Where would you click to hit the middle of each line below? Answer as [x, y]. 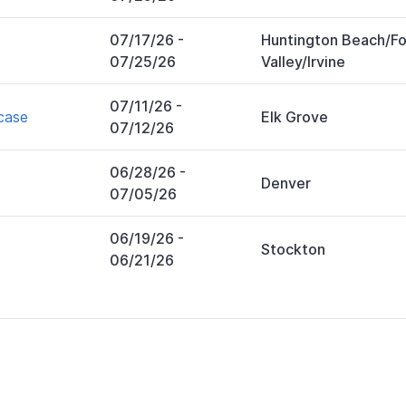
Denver [286, 183]
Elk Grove [295, 116]
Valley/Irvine [303, 61]
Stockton [293, 249]
